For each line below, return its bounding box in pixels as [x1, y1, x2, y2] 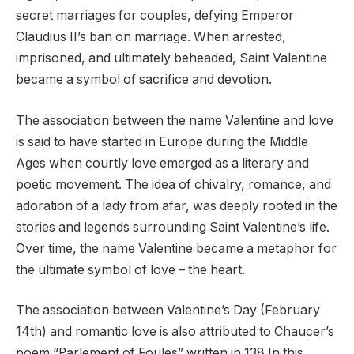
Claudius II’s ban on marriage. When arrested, [16, 29, 286, 45]
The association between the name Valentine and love [16, 112, 333, 128]
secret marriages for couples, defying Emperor [16, 8, 294, 24]
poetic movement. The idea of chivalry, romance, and [16, 176, 331, 192]
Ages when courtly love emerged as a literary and [16, 155, 309, 171]
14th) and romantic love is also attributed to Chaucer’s [16, 324, 334, 340]
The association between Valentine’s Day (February [16, 303, 320, 318]
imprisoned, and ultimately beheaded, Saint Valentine [16, 51, 327, 66]
